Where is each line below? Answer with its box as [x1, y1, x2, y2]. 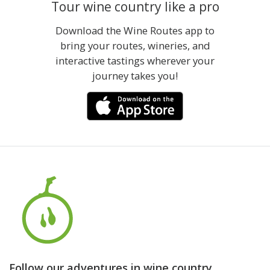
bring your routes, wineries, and [60, 39, 210, 53]
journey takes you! [92, 69, 178, 83]
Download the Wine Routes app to [55, 24, 215, 38]
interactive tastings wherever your [55, 54, 215, 68]
